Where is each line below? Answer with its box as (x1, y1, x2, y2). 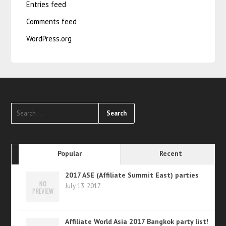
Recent (159, 149, 183, 158)
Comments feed (26, 17, 77, 27)
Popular (57, 149, 82, 158)
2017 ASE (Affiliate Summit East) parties (65, 171, 199, 180)
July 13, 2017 (65, 182, 101, 191)
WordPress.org (26, 34, 72, 44)
